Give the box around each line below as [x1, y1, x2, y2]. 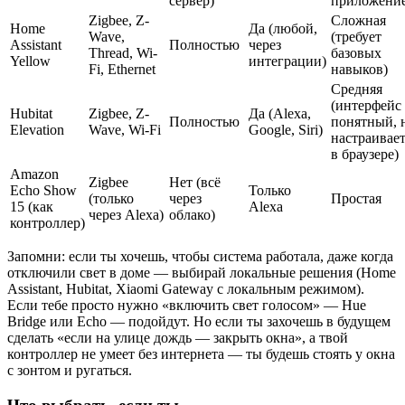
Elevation [10, 121, 64, 137]
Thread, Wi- [89, 44, 157, 61]
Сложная [331, 12, 386, 28]
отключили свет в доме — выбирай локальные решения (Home [7, 264, 396, 280]
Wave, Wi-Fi [89, 121, 161, 137]
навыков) [331, 61, 388, 77]
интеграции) [249, 52, 326, 69]
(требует [331, 28, 381, 44]
